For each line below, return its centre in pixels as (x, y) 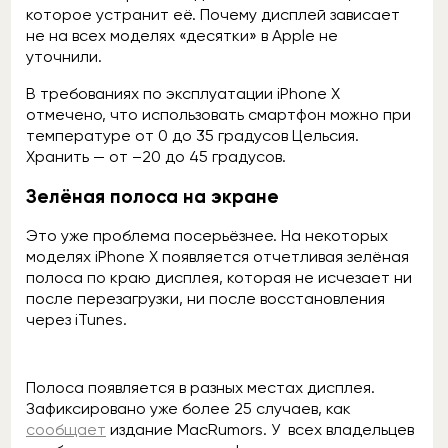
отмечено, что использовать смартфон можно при (218, 114)
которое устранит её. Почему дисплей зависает (213, 14)
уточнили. (64, 56)
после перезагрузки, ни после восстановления (205, 299)
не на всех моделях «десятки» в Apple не (182, 35)
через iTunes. (76, 320)
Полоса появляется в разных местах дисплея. (200, 388)
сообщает (66, 430)
